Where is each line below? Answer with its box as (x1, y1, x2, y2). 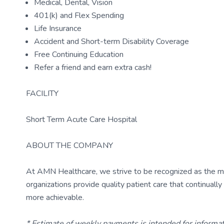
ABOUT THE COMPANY (26, 140, 113, 151)
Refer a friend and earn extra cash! (34, 62, 151, 73)
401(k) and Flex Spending (34, 10, 124, 21)
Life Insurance (34, 23, 81, 34)
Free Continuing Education (34, 49, 123, 60)
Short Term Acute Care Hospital (26, 114, 137, 125)
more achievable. (26, 192, 84, 203)
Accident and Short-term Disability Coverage (34, 36, 189, 47)
